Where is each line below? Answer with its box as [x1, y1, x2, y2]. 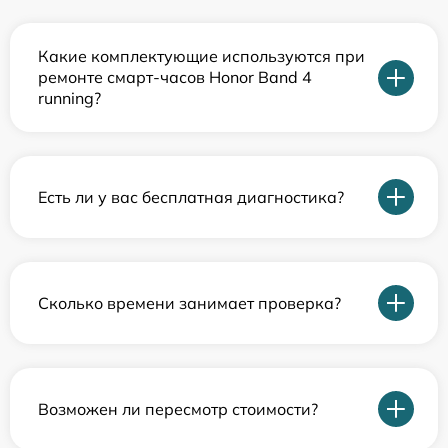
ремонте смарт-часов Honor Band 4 [38, 67, 312, 87]
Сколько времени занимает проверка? [38, 292, 341, 313]
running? [38, 88, 101, 108]
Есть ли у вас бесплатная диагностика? [38, 186, 344, 207]
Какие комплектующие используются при [38, 46, 365, 66]
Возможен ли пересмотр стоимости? [38, 398, 318, 419]
